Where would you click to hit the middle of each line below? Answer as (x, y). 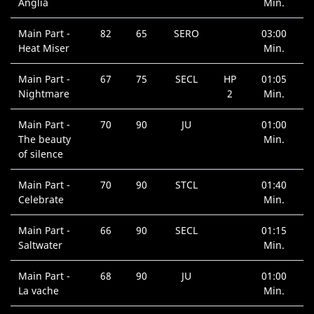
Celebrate (41, 200)
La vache (39, 291)
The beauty (45, 139)
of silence (41, 154)
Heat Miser (44, 48)
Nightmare (44, 94)
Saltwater (41, 245)
